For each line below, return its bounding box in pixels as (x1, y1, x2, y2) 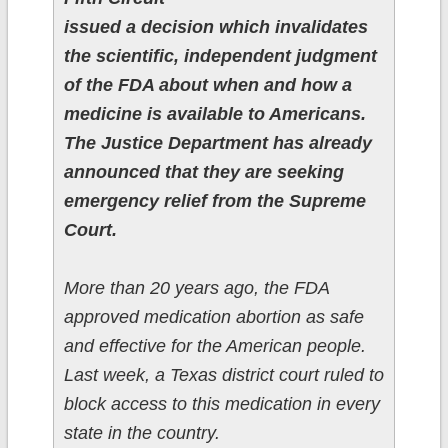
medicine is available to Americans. (63, 104, 366, 125)
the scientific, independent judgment (63, 46, 377, 67)
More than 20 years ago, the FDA (63, 278, 329, 299)
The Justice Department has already (63, 133, 372, 154)
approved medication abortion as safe (63, 307, 364, 328)
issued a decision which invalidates (63, 17, 368, 38)
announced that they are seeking (63, 162, 344, 183)
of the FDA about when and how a (63, 75, 352, 96)
